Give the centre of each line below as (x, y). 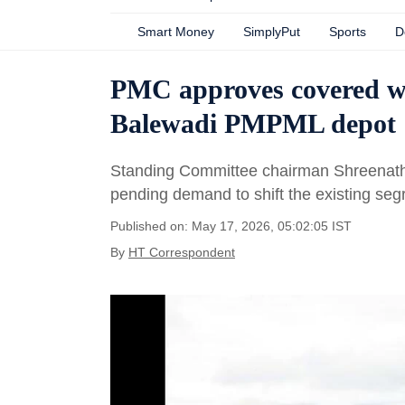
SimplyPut (272, 32)
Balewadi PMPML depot (253, 123)
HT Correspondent (182, 252)
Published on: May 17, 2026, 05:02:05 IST (231, 226)
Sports (348, 32)
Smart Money (176, 32)
